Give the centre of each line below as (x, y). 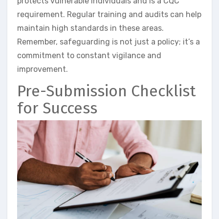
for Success (57, 108)
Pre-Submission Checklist (107, 91)
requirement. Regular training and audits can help (109, 15)
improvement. (43, 69)
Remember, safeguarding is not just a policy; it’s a (109, 42)
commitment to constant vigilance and (89, 56)
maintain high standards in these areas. (90, 28)
